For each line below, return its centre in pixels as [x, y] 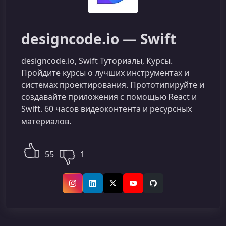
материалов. [46, 121]
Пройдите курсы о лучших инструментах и [105, 73]
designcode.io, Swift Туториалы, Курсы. [97, 61]
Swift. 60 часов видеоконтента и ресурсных [106, 109]
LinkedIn [107, 188]
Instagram [90, 188]
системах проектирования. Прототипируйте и [113, 85]
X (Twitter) [129, 188]
